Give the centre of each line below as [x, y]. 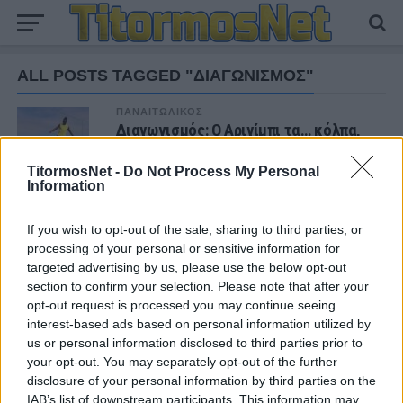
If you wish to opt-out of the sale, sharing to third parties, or [195, 229]
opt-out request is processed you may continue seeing [181, 305]
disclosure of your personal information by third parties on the [201, 381]
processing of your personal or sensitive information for [184, 248]
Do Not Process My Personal [221, 171]
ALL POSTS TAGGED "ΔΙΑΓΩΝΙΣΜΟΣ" [165, 76]
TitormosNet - [75, 171]
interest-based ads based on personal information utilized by [199, 324]
